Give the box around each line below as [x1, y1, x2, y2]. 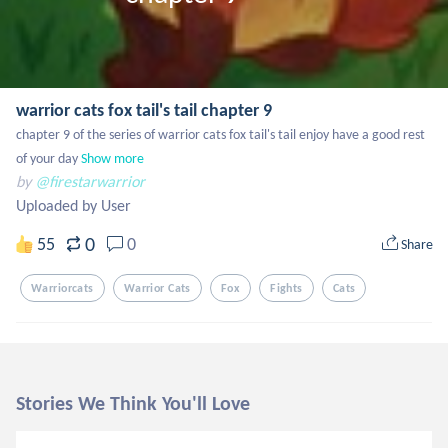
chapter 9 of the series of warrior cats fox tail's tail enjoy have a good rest [16, 126, 425, 143]
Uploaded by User [16, 196, 131, 215]
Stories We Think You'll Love [16, 391, 250, 415]
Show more [81, 150, 144, 167]
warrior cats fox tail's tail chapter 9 [16, 99, 272, 121]
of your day [16, 150, 78, 167]
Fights [270, 281, 303, 295]
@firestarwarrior [35, 172, 145, 191]
